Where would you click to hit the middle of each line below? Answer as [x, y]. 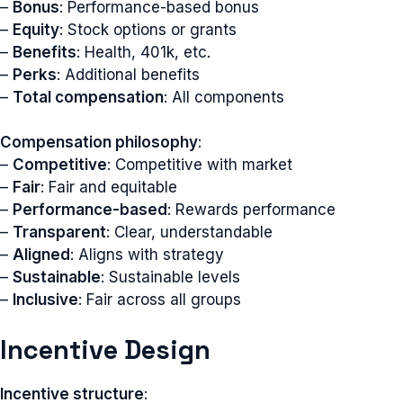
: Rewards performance [251, 210]
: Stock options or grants [148, 29]
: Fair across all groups [160, 300]
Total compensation [88, 97]
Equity [36, 29]
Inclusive [45, 300]
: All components [224, 97]
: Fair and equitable [109, 187]
